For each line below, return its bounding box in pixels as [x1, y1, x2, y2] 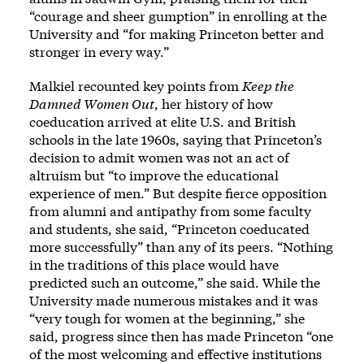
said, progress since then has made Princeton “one [29, 327, 333, 344]
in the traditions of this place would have [29, 255, 279, 273]
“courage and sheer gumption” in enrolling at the [29, 6, 327, 24]
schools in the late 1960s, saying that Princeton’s [29, 130, 322, 148]
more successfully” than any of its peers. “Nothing [29, 237, 333, 255]
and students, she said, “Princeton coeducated [29, 219, 310, 237]
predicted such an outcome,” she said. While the [29, 273, 320, 291]
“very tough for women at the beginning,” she [29, 309, 305, 327]
